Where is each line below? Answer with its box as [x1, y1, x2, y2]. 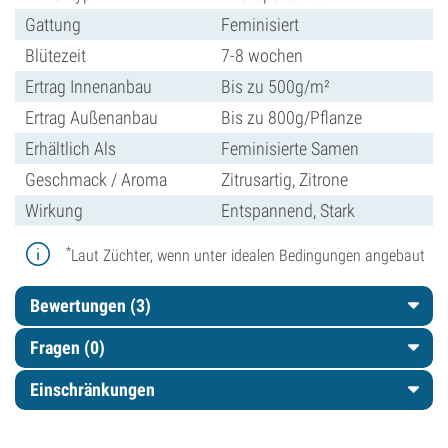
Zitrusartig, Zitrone [221, 169, 348, 190]
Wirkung [25, 200, 83, 221]
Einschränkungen [30, 379, 155, 400]
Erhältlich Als [25, 138, 116, 159]
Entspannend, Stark [221, 200, 355, 221]
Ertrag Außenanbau [25, 107, 158, 128]
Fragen [30, 337, 84, 358]
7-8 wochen [221, 45, 303, 66]
